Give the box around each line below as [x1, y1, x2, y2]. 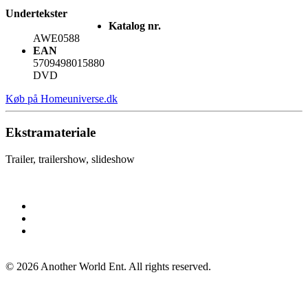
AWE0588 [33, 32, 80, 45]
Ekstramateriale [5, 125, 96, 140]
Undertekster [5, 8, 67, 20]
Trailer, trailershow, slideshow [5, 153, 135, 165]
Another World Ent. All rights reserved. [38, 260, 211, 272]
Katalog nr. [109, 20, 161, 32]
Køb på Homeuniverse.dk [5, 93, 118, 105]
